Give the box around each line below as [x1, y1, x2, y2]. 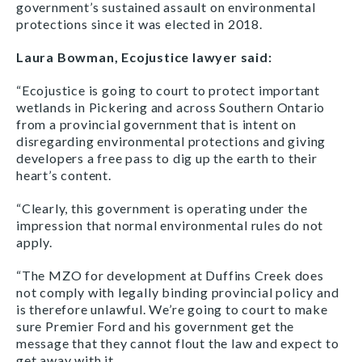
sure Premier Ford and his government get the [16, 318, 295, 334]
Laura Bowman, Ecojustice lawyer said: [16, 49, 272, 65]
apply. [16, 234, 53, 250]
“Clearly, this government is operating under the [16, 200, 308, 216]
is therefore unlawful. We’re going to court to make [16, 301, 328, 317]
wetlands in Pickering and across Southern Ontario [16, 99, 326, 115]
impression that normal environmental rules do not [16, 217, 324, 233]
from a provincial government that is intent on [16, 116, 297, 132]
